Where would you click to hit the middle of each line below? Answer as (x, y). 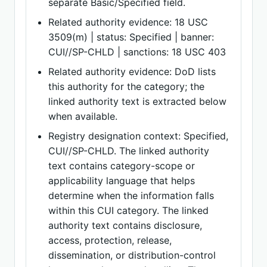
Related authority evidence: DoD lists (132, 72)
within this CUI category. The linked (129, 210)
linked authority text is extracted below (138, 101)
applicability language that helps (122, 181)
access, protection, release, (110, 240)
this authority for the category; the (127, 86)
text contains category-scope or (122, 166)
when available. (83, 116)
